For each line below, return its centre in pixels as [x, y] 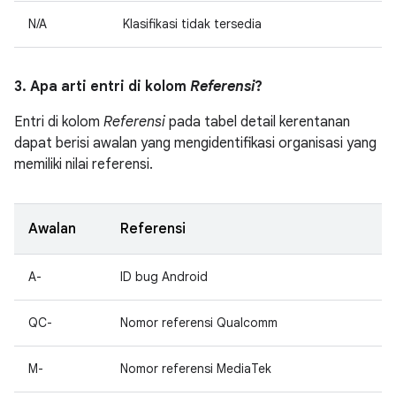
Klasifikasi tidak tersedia [192, 24]
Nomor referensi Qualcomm [199, 323]
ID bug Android [164, 277]
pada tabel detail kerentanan [258, 122]
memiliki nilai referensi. [84, 164]
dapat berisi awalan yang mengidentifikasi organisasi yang [195, 143]
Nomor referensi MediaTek [196, 369]
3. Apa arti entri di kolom [102, 87]
